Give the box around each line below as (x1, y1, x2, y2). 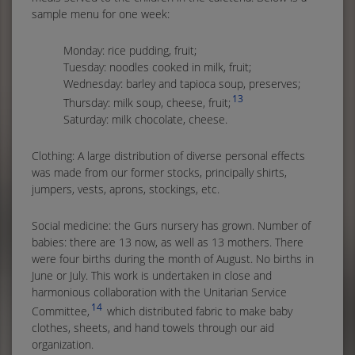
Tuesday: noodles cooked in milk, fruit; (63, 59, 251, 75)
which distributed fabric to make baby (104, 303, 292, 319)
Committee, (32, 303, 90, 319)
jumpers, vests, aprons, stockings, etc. (32, 181, 219, 197)
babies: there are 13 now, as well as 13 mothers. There (32, 234, 303, 250)
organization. (32, 336, 94, 352)
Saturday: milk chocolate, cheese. (63, 111, 227, 127)
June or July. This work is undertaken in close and (32, 267, 272, 283)
